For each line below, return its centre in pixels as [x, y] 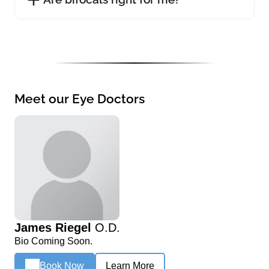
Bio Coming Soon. [53, 241]
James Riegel [55, 227]
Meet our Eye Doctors [80, 98]
